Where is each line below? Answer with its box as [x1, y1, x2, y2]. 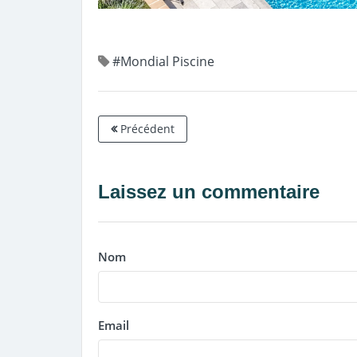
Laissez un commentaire [98, 181, 320, 203]
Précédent [117, 121, 175, 137]
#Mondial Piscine [112, 53, 214, 71]
